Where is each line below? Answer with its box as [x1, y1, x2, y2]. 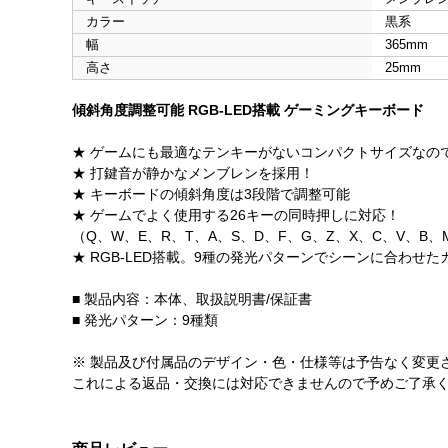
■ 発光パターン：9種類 [72, 312, 218, 329]
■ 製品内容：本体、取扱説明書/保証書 [72, 291, 312, 308]
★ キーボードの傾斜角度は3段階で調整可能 [72, 186, 350, 203]
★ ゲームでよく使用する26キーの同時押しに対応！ [72, 207, 400, 224]
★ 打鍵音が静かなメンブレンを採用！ [72, 165, 314, 182]
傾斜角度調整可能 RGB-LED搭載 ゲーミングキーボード [72, 102, 424, 119]
